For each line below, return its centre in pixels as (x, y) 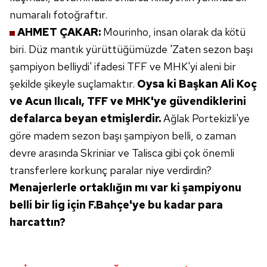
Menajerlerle (43, 187)
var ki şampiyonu (196, 187)
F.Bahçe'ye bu (125, 205)
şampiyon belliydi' (51, 66)
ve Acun (31, 101)
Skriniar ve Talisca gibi (131, 153)
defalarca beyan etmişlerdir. (85, 118)
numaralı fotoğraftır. (58, 15)
